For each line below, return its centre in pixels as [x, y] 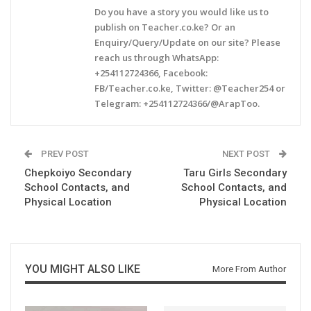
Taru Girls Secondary [235, 173]
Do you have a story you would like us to [182, 12]
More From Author [249, 269]
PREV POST [64, 154]
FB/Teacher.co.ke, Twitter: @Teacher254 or [190, 89]
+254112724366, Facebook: [151, 73]
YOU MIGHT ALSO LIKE [83, 269]
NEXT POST [247, 154]
